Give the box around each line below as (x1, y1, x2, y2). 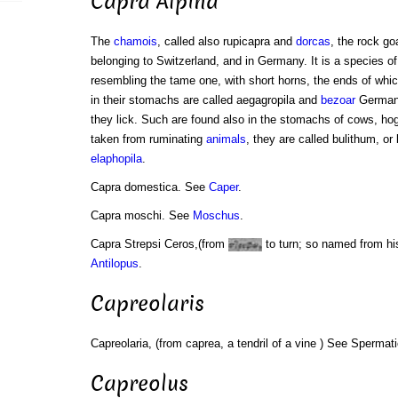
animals (205, 131, 246, 146)
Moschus (192, 208, 240, 222)
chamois (113, 34, 157, 48)
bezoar (320, 92, 355, 107)
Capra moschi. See (90, 208, 193, 222)
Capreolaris (90, 289, 204, 318)
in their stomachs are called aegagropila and (90, 92, 321, 107)
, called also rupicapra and (156, 34, 296, 48)
